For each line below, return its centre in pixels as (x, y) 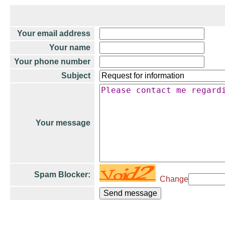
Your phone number (52, 62)
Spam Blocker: (62, 175)
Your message (63, 123)
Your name (70, 47)
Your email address (54, 33)
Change (172, 179)
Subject (76, 76)
